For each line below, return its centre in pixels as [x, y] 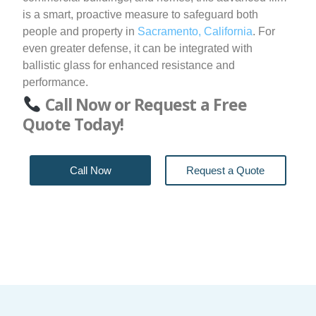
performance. [56, 83]
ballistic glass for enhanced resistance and [129, 66]
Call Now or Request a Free [144, 105]
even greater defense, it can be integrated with [138, 49]
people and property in [80, 32]
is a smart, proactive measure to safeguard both [141, 15]
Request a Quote [226, 171]
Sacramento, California [195, 32]
